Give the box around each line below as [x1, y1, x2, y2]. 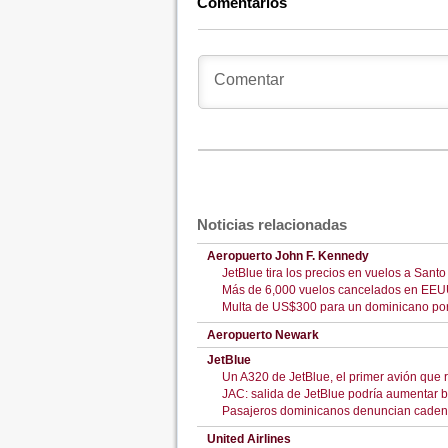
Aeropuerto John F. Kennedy [206, 249, 369, 263]
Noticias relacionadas [196, 216, 347, 233]
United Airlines [206, 432, 291, 446]
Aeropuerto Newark [206, 328, 319, 342]
